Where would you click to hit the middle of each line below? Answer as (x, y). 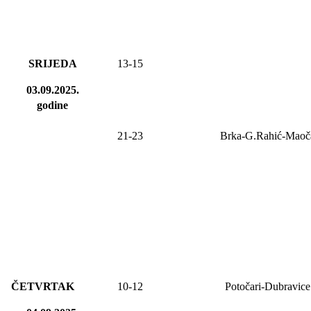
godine (52, 106)
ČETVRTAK (43, 287)
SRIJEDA (52, 64)
